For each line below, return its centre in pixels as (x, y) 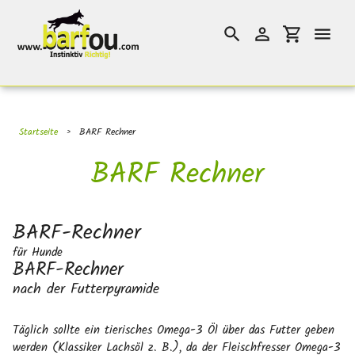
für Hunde (38, 253)
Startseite (38, 132)
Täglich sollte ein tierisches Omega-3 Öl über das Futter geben (174, 330)
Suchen (250, 42)
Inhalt (27, 43)
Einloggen (285, 42)
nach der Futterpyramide (86, 289)
